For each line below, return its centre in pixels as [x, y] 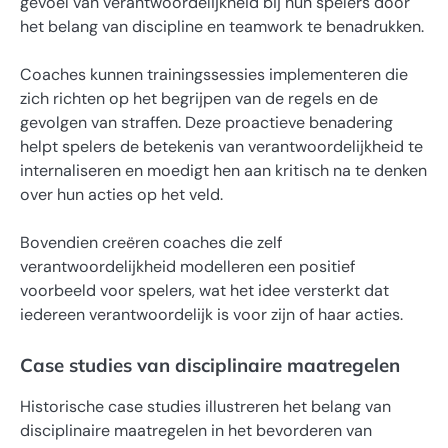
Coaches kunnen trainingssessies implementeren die [214, 74]
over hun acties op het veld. [121, 194]
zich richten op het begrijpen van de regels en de [199, 98]
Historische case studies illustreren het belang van [205, 407]
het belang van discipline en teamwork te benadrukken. [222, 26]
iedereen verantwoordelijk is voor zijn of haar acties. [211, 315]
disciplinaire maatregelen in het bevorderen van [196, 431]
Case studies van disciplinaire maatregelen [210, 365]
